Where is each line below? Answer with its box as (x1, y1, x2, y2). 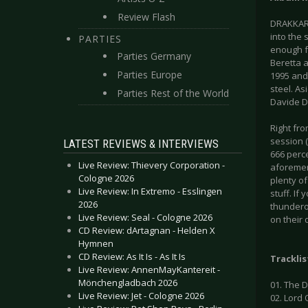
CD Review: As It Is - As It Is (78, 250, 186, 263)
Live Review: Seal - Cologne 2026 (78, 211, 212, 223)
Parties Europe (117, 68, 182, 81)
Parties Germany (117, 49, 191, 63)
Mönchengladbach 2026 (78, 276, 177, 289)
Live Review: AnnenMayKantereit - (78, 263, 220, 276)
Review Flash (118, 10, 175, 23)
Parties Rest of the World (117, 87, 229, 100)
